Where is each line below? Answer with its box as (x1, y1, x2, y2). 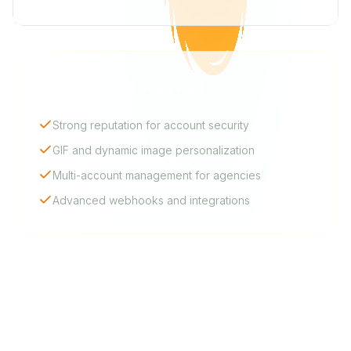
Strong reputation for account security (52, 118, 249, 132)
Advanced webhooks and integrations (52, 194, 250, 207)
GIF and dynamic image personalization (52, 143, 255, 157)
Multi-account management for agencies (52, 168, 261, 182)
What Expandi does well (38, 79, 204, 96)
